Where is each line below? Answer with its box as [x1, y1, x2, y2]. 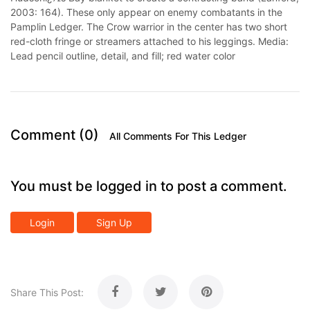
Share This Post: [10, 286, 84, 298]
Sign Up [96, 217, 132, 228]
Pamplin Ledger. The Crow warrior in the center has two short [10, 21, 287, 33]
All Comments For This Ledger [109, 130, 246, 142]
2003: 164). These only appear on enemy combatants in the [10, 6, 282, 18]
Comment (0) [10, 127, 102, 143]
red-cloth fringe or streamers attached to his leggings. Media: [10, 35, 289, 47]
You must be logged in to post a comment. [10, 178, 287, 194]
